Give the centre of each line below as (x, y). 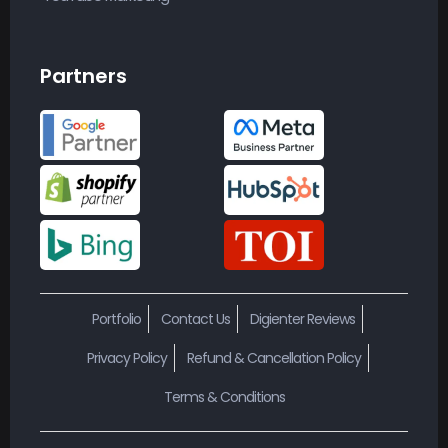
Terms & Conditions (224, 396)
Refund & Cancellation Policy (273, 357)
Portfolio (116, 318)
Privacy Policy (126, 357)
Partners (83, 75)
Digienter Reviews (302, 318)
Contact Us (195, 318)
